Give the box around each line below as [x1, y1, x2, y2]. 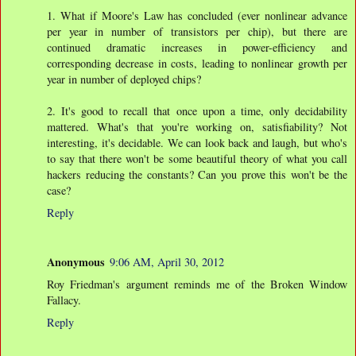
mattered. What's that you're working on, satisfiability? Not [47, 119, 347, 135]
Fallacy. [47, 292, 81, 308]
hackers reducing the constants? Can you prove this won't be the [47, 167, 347, 183]
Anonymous [47, 253, 105, 271]
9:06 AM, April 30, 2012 [110, 254, 224, 270]
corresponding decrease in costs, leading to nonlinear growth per [47, 56, 347, 72]
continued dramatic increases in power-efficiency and [47, 40, 347, 56]
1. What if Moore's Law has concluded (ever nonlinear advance [47, 8, 347, 24]
